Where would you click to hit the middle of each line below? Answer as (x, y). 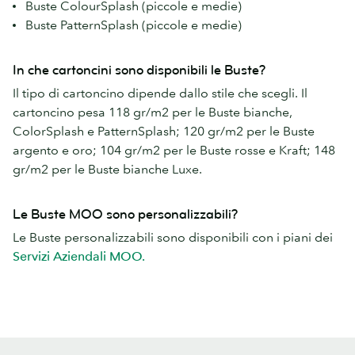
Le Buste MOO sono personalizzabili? (125, 215)
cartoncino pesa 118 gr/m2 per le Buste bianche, (153, 112)
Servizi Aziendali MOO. (79, 256)
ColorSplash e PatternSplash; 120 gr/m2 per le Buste (164, 131)
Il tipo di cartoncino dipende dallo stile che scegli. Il (160, 93)
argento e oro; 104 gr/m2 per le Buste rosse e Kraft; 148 (174, 150)
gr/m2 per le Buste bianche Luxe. (107, 169)
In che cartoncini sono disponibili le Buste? (139, 71)
